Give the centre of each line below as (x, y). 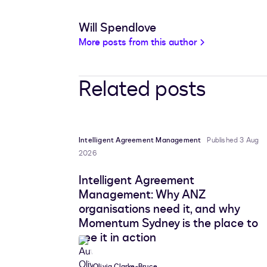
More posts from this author (138, 43)
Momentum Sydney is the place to (168, 223)
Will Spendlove (117, 28)
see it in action (117, 238)
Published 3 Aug (233, 140)
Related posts (142, 89)
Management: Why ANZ (142, 195)
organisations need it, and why (159, 209)
